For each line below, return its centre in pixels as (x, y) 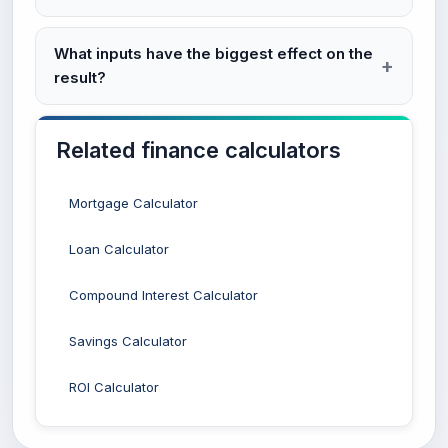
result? (80, 77)
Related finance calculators (198, 150)
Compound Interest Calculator (163, 295)
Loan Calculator (119, 249)
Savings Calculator (128, 341)
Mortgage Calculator (133, 203)
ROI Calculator (114, 387)
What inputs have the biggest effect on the (213, 53)
